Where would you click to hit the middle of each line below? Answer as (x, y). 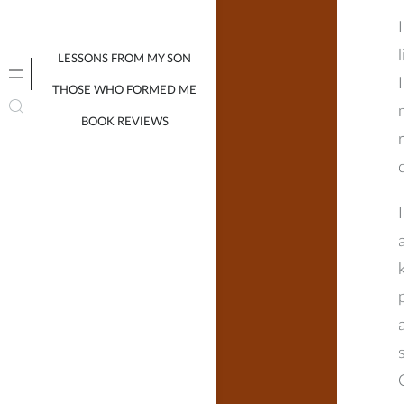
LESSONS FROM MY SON (124, 59)
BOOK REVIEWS (124, 122)
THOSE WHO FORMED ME (124, 90)
